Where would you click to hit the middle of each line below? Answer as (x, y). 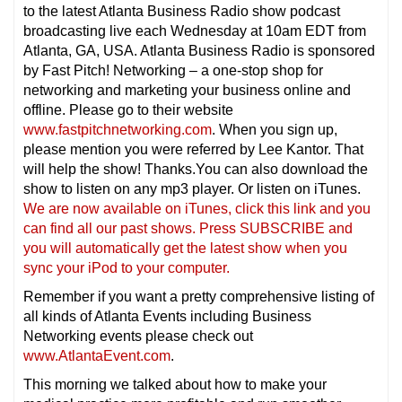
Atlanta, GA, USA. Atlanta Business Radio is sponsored (199, 50)
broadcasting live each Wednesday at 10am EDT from (195, 31)
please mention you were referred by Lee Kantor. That (193, 149)
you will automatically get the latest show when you (185, 248)
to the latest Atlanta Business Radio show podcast (182, 11)
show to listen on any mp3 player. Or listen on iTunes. (192, 188)
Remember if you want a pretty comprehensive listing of (199, 296)
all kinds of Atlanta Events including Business (167, 316)
